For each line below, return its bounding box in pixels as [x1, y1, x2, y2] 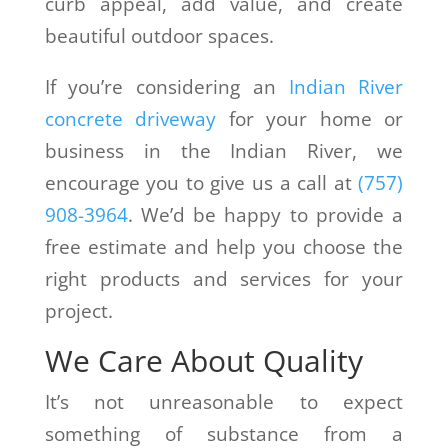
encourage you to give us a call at [44, 169, 359, 196]
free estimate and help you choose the [44, 233, 404, 260]
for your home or [216, 105, 404, 132]
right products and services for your [44, 265, 404, 292]
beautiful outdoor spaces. [44, 22, 274, 49]
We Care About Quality [44, 339, 363, 381]
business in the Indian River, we [44, 137, 404, 164]
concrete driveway [44, 105, 217, 132]
